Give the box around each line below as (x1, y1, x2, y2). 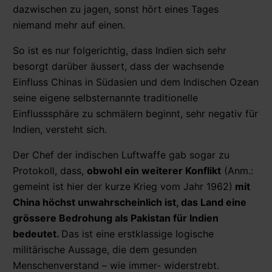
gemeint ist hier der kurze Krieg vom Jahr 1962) (13, 180, 233, 192)
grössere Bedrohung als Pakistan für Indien (13, 211, 219, 224)
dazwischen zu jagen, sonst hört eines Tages (13, 2, 219, 15)
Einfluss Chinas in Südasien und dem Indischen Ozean (13, 75, 259, 88)
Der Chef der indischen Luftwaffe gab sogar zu (13, 148, 229, 161)
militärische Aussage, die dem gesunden (13, 243, 197, 256)
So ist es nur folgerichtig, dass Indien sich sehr (13, 44, 226, 56)
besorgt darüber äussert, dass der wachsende (13, 59, 224, 72)
